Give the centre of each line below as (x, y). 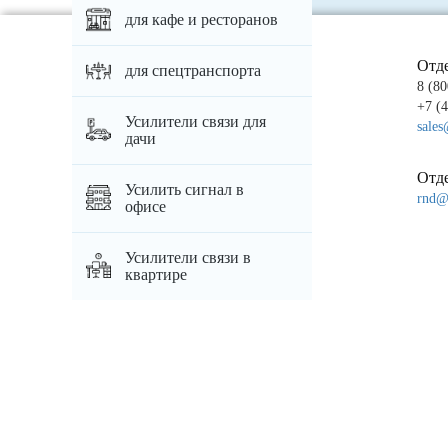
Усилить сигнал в (184, 189)
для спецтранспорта (193, 70)
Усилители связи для (195, 121)
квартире (156, 274)
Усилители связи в (188, 257)
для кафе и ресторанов (201, 19)
